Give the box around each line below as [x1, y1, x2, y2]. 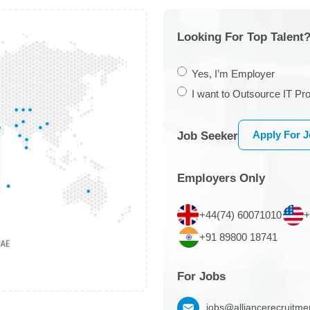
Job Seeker [177, 129, 238, 143]
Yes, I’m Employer [192, 67, 275, 80]
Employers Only [177, 171, 265, 185]
